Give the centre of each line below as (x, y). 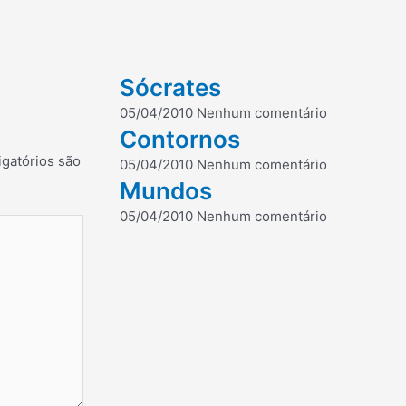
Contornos (180, 140)
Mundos (166, 191)
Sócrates (170, 88)
